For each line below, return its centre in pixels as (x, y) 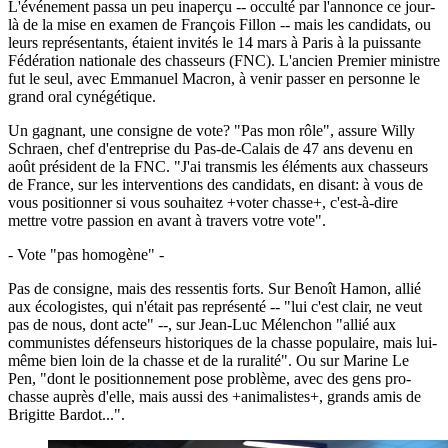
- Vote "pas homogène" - (86, 254)
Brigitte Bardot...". (66, 414)
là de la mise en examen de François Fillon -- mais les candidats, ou (219, 24)
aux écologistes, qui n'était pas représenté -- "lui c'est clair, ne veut (215, 306)
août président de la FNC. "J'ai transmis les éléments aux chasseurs (218, 166)
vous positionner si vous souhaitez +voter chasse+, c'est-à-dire (203, 202)
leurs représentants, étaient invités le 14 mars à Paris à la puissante (214, 42)
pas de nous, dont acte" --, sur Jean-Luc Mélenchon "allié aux (202, 324)
